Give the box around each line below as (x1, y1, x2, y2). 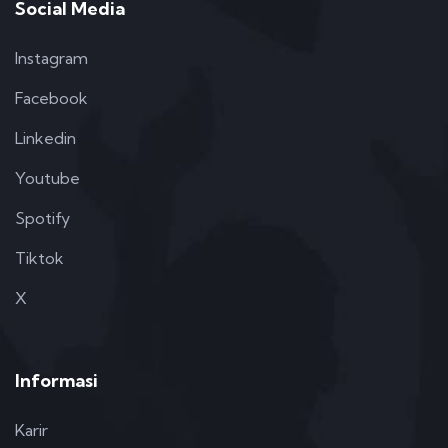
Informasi (15, 369, 98, 393)
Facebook (15, 88, 88, 109)
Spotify (15, 208, 70, 229)
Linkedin (15, 128, 76, 149)
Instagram (15, 48, 88, 69)
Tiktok (15, 248, 64, 269)
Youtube (15, 168, 80, 189)
